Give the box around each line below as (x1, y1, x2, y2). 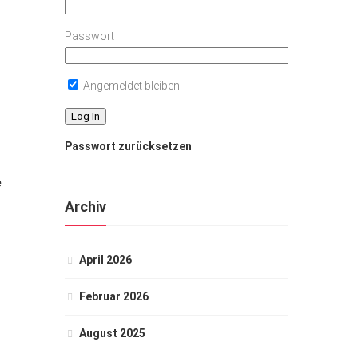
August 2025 (79, 327, 145, 340)
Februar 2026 (79, 290, 149, 303)
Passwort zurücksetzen (65, 140, 192, 153)
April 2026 (79, 253, 132, 266)
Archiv (65, 198, 106, 215)
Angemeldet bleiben (81, 79, 180, 92)
